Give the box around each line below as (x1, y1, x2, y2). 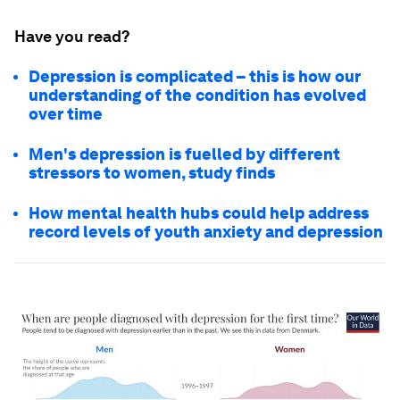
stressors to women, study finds (29, 162, 275, 182)
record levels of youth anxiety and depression (29, 221, 383, 241)
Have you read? (14, 26, 129, 46)
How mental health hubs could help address (29, 203, 369, 222)
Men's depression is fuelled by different (29, 144, 340, 163)
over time (29, 104, 103, 123)
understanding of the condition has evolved (29, 85, 366, 104)
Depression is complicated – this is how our (29, 66, 361, 86)
